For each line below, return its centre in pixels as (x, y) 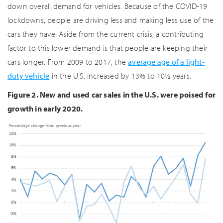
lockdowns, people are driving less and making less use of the (111, 20)
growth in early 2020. (45, 108)
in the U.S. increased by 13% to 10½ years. (120, 75)
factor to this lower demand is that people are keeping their (108, 48)
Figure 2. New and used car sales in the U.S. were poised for (112, 94)
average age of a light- (166, 61)
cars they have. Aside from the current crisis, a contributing (106, 34)
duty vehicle (29, 75)
